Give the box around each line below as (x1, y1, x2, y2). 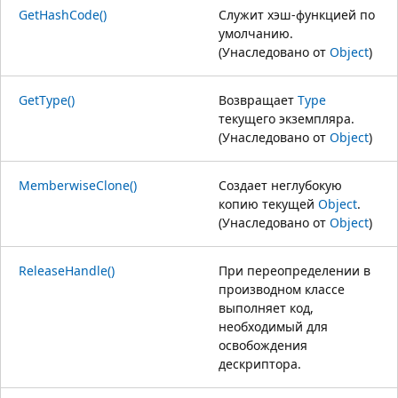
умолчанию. (219, 24, 293, 42)
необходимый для (219, 317, 328, 335)
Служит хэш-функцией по (219, 5, 375, 23)
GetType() (19, 91, 75, 108)
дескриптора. (219, 354, 301, 372)
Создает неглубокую (219, 176, 342, 194)
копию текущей (219, 195, 318, 212)
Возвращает (219, 91, 298, 108)
